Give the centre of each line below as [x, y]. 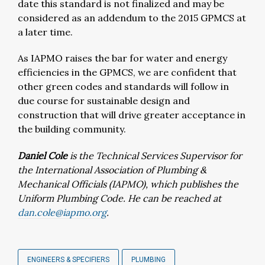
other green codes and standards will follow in [123, 86]
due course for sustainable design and [104, 101]
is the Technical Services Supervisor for [156, 156]
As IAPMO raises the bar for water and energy [122, 58]
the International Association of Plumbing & [112, 170]
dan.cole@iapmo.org [62, 212]
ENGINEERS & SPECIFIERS [68, 260]
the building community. [72, 129]
